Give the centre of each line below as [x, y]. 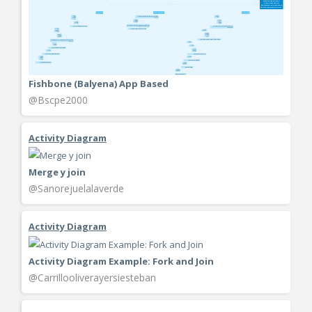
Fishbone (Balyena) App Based [99, 83]
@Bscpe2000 [58, 100]
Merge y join [57, 172]
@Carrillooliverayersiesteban [92, 277]
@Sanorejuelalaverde [76, 189]
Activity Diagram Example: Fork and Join [121, 261]
